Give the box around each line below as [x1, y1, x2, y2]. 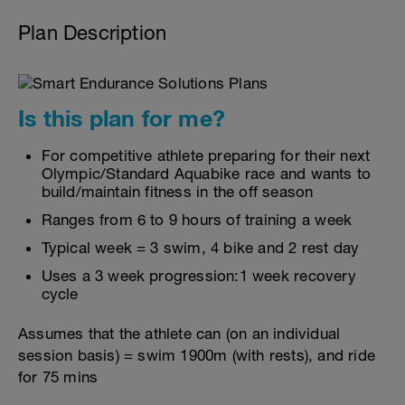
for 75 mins [18, 368, 99, 386]
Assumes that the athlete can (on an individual [18, 325, 341, 343]
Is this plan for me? [18, 105, 225, 131]
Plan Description [18, 21, 167, 44]
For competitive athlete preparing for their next [41, 146, 371, 165]
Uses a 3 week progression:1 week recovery [41, 267, 356, 285]
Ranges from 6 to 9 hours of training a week [41, 211, 353, 229]
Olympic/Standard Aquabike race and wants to [41, 165, 372, 183]
